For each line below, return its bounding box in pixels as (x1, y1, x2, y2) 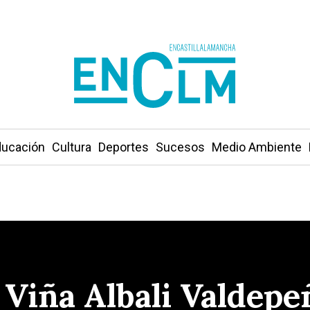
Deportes (98, 140, 149, 154)
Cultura (51, 140, 91, 154)
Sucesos (155, 140, 205, 154)
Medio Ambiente (211, 140, 302, 154)
